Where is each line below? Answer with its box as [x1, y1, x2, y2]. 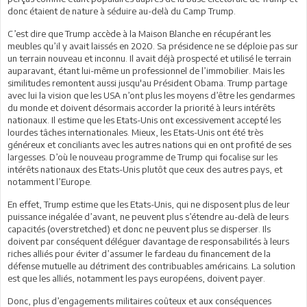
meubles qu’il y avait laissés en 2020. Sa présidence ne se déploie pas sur [8, 40, 298, 51]
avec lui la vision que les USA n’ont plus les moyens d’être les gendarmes [8, 89, 295, 101]
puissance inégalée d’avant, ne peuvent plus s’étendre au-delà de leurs [8, 210, 288, 222]
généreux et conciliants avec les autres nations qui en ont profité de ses [8, 138, 291, 150]
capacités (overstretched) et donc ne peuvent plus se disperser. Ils [8, 223, 271, 234]
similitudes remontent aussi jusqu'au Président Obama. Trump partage [8, 77, 287, 88]
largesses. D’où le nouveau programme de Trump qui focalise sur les [8, 151, 278, 162]
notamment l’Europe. [8, 175, 92, 187]
